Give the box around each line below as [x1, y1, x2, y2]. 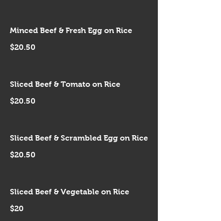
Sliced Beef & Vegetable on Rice [10, 187, 129, 196]
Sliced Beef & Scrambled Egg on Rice [10, 134, 148, 142]
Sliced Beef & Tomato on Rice [10, 80, 120, 88]
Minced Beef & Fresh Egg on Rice [10, 26, 132, 35]
